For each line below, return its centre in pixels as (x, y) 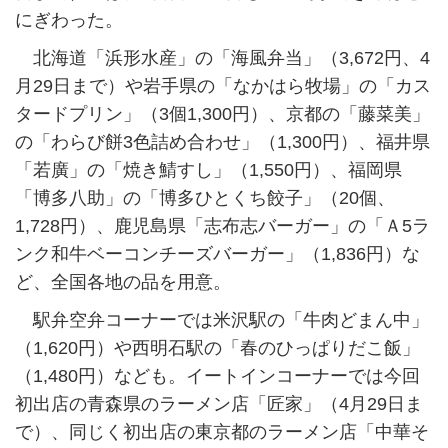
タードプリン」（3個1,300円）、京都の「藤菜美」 (222, 114)
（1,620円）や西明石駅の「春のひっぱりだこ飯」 (217, 348)
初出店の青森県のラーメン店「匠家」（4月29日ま (219, 404)
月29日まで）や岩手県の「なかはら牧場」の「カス (223, 86)
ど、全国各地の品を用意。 (123, 282)
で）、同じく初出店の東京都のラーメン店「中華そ (222, 432)
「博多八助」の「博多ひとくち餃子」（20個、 (205, 198)
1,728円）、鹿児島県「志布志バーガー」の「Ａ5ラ (222, 226)
